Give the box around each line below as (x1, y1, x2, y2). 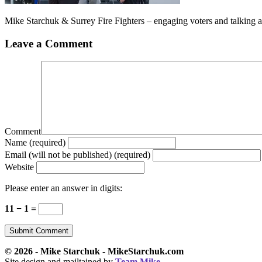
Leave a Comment (5, 37, 92, 50)
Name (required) (5, 137, 65, 148)
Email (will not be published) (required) (5, 150, 150, 160)
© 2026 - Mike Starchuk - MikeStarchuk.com (5, 246, 184, 257)
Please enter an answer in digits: (5, 183, 122, 194)
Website (5, 162, 34, 173)
